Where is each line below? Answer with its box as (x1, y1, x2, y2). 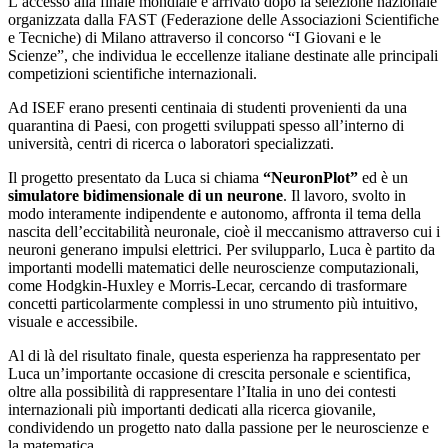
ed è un (358, 169, 408, 187)
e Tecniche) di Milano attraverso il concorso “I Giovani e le (8, 29, 381, 47)
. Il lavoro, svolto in (283, 187, 406, 205)
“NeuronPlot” (263, 169, 358, 187)
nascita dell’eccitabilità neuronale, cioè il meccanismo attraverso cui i (8, 223, 440, 241)
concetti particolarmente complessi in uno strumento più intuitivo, (8, 295, 418, 313)
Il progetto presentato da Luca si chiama (8, 169, 263, 187)
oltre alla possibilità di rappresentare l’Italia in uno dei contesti (8, 383, 396, 401)
